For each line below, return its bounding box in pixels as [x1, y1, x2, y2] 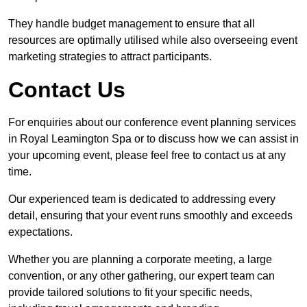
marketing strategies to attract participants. [8, 51, 212, 63]
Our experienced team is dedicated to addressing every [8, 193, 275, 206]
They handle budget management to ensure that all [8, 18, 255, 30]
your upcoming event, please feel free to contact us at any [8, 149, 286, 162]
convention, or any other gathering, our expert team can [8, 270, 275, 282]
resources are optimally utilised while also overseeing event [8, 34, 297, 47]
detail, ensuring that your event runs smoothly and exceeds [8, 210, 293, 222]
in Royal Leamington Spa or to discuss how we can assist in [8, 133, 299, 145]
